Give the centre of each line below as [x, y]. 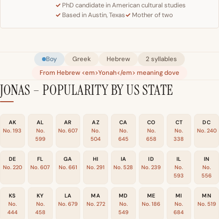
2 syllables [161, 59]
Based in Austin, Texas [94, 15]
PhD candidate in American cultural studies [124, 5]
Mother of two [153, 15]
